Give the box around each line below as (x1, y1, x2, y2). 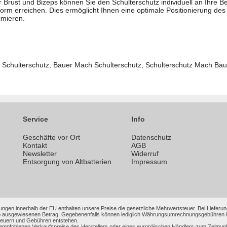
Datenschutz (131, 133, 171, 142)
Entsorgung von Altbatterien (23, 158, 111, 166)
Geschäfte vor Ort (23, 133, 80, 142)
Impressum (131, 158, 167, 166)
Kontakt (23, 141, 47, 150)
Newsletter (23, 149, 57, 158)
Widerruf (131, 149, 159, 158)
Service (23, 115, 48, 124)
